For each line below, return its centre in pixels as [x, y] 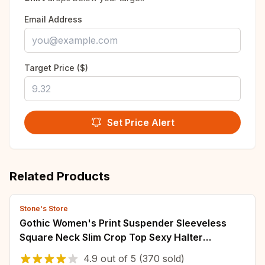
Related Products [60, 176]
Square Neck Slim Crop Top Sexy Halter [111, 237]
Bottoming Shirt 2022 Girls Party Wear [108, 251]
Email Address [53, 19]
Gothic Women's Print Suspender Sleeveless [123, 223]
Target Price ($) [56, 68]
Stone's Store [44, 209]
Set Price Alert [141, 122]
